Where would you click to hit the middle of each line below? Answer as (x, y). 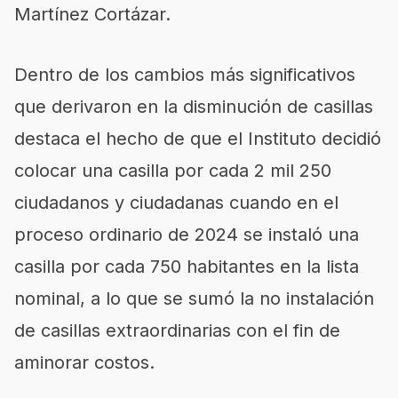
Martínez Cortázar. (92, 14)
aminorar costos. (84, 362)
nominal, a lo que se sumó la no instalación (194, 298)
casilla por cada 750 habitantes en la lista (187, 267)
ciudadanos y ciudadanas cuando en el (176, 203)
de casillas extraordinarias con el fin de (177, 330)
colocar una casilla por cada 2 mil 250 (173, 171)
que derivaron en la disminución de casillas (194, 107)
